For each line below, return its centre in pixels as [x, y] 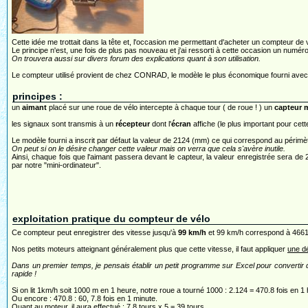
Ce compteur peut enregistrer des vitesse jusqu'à [95, 232]
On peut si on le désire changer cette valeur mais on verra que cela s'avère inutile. [148, 148]
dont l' [161, 124]
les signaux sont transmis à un [64, 124]
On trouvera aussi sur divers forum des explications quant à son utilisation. [136, 58]
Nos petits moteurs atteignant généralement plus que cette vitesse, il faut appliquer [150, 249]
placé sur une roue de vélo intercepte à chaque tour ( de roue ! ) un [161, 107]
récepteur [133, 124]
